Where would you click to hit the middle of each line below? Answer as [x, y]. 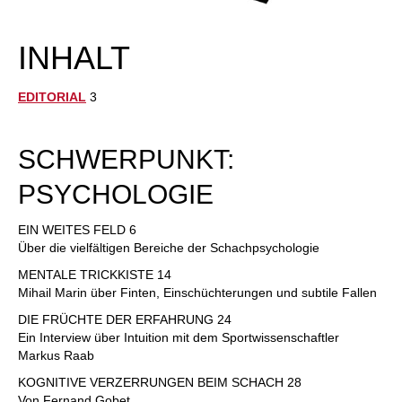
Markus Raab [56, 355]
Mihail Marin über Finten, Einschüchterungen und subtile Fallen [197, 293]
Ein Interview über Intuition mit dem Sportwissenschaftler [179, 337]
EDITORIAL [52, 97]
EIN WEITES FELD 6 [77, 230]
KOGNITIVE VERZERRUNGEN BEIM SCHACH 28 [160, 382]
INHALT [74, 58]
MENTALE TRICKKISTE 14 [95, 275]
